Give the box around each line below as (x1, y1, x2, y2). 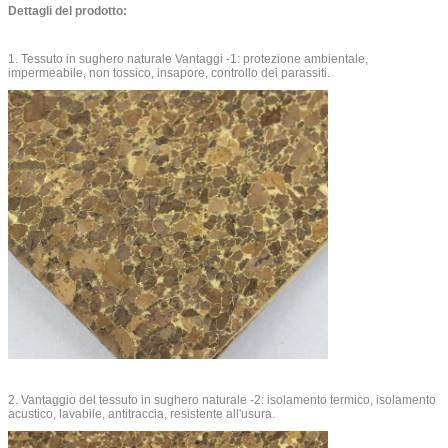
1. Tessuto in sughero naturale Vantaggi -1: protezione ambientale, (8, 51, 368, 66)
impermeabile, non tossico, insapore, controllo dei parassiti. (8, 65, 330, 80)
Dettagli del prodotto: (8, 3, 127, 18)
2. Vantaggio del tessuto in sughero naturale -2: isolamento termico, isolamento (8, 393, 436, 408)
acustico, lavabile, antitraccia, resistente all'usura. (8, 407, 275, 422)
